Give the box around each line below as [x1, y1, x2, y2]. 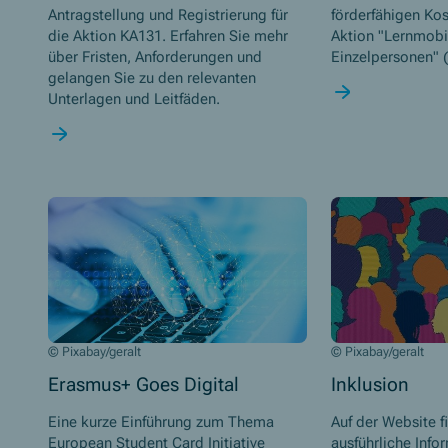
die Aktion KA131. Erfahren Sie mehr [48, 27, 288, 46]
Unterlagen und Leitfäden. [48, 90, 220, 109]
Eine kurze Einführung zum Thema [48, 413, 274, 432]
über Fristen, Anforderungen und [48, 48, 262, 67]
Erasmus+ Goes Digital [48, 372, 239, 396]
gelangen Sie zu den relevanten [48, 69, 256, 88]
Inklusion [330, 372, 409, 396]
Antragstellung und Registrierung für [48, 6, 288, 25]
